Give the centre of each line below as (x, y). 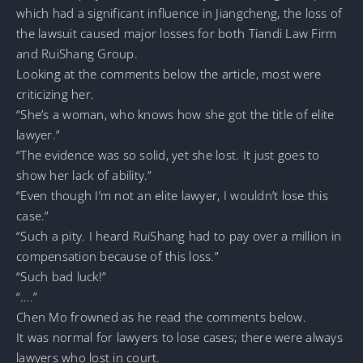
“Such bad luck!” (62, 276)
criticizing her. (56, 94)
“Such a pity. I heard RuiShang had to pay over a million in (179, 235)
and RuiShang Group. (77, 53)
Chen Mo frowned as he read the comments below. (161, 316)
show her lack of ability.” (84, 175)
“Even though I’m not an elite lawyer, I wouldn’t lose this (172, 195)
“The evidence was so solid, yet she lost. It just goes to (168, 154)
